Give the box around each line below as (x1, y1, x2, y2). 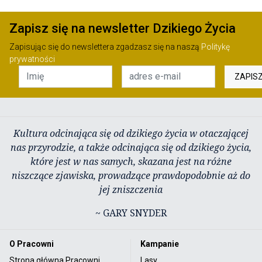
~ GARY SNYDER (95, 206, 167, 219)
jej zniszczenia (99, 182, 163, 196)
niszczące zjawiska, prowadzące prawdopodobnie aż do (12, 168, 250, 182)
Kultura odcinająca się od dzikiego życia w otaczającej (13, 126, 249, 140)
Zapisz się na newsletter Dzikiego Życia (9, 20, 236, 36)
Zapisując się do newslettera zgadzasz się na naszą (9, 42, 201, 51)
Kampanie (140, 239, 179, 249)
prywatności (9, 54, 55, 64)
